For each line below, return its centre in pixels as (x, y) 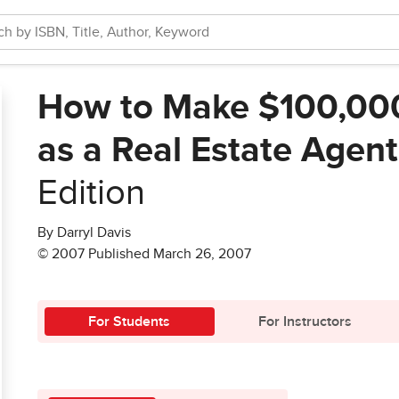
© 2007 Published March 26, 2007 (144, 254)
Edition (91, 193)
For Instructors (305, 322)
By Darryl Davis (84, 232)
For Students (130, 322)
